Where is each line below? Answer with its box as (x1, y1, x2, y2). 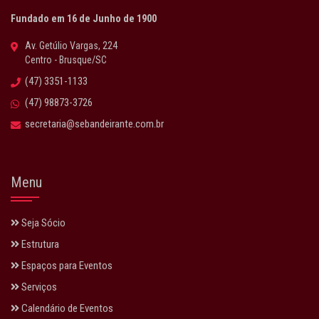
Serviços (19, 281, 57, 293)
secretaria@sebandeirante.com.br (25, 117, 164, 130)
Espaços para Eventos (19, 259, 113, 272)
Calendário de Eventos (19, 302, 113, 315)
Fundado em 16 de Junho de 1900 (11, 13, 157, 24)
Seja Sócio (19, 216, 66, 229)
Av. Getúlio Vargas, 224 (25, 40, 117, 51)
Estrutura (19, 238, 59, 251)
